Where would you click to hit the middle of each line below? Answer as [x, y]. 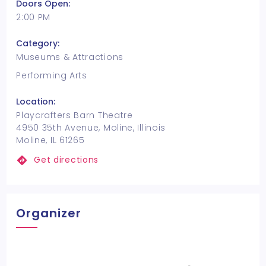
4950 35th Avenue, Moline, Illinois [91, 128]
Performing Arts [52, 75]
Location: [36, 102]
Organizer [49, 213]
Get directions [66, 160]
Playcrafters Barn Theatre [75, 115]
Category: [38, 43]
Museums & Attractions [70, 57]
